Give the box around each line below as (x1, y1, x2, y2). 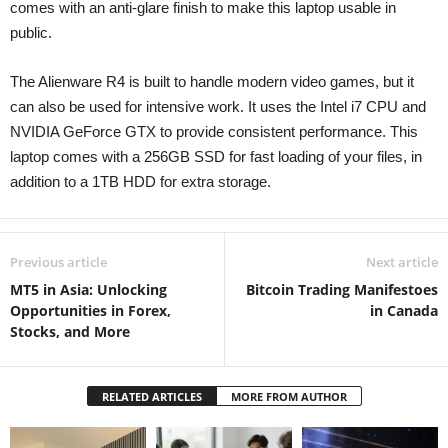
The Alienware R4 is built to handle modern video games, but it (10, 72, 414, 90)
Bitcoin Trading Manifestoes (246, 279, 438, 299)
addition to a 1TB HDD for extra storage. (10, 172, 271, 190)
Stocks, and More (10, 321, 130, 341)
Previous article (10, 252, 107, 271)
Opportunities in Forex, (10, 300, 171, 320)
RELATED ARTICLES (101, 388, 202, 404)
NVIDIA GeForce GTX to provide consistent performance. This (10, 122, 418, 140)
